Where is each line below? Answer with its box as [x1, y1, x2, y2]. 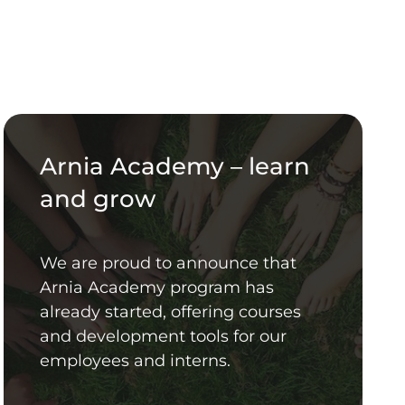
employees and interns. [39, 351, 231, 372]
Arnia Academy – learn [39, 152, 310, 182]
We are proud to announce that [39, 253, 297, 274]
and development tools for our [39, 326, 287, 347]
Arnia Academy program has [39, 278, 274, 298]
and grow [39, 184, 155, 214]
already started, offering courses [39, 302, 301, 323]
